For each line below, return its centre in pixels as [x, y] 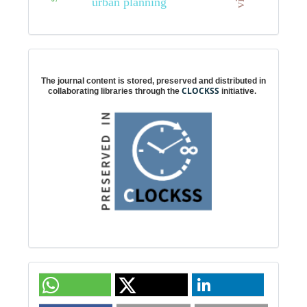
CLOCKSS [200, 91]
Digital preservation [164, 61]
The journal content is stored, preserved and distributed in [153, 81]
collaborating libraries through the [115, 91]
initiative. [238, 91]
